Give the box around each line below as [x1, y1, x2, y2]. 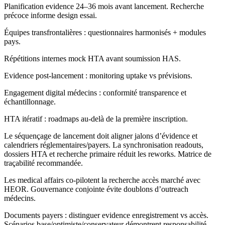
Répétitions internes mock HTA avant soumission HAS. [4, 54, 181, 63]
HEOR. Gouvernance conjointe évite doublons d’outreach [4, 185, 188, 194]
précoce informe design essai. [4, 11, 97, 20]
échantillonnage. [4, 97, 56, 106]
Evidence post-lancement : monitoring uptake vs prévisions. [4, 71, 192, 80]
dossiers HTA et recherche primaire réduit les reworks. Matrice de [4, 150, 211, 159]
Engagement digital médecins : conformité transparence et [4, 88, 186, 97]
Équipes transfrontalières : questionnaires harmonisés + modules [4, 28, 206, 37]
